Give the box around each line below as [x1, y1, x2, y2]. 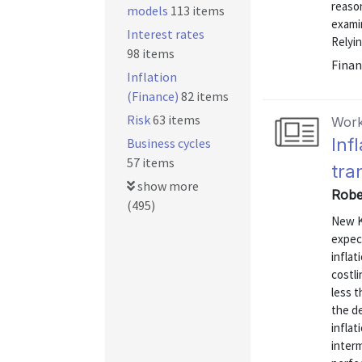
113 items [170, 2, 225, 19]
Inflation [127, 69, 177, 85]
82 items [181, 88, 229, 104]
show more [135, 178, 199, 194]
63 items [153, 112, 200, 128]
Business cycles [127, 135, 211, 151]
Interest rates [127, 26, 204, 42]
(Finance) [127, 88, 181, 104]
